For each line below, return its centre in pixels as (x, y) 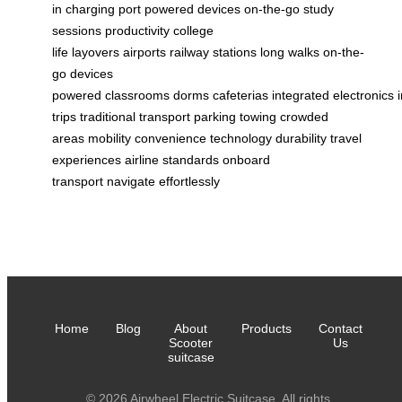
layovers (96, 52)
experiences (87, 159)
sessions (77, 30)
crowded (304, 116)
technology (241, 138)
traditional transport (135, 116)
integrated (301, 95)
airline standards (172, 159)
